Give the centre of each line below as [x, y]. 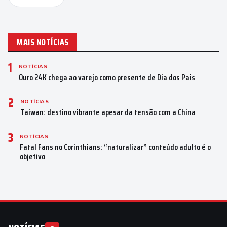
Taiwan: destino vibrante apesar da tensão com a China [108, 112]
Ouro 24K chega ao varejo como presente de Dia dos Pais [107, 78]
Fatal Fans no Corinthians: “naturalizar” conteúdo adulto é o [115, 147]
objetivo [32, 157]
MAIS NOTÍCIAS [43, 42]
